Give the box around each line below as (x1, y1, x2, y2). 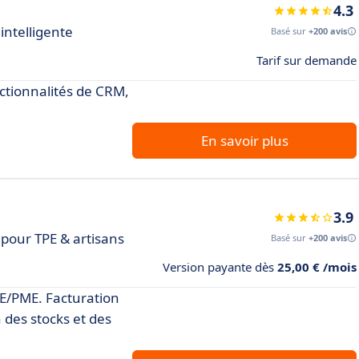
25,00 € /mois (277, 259, 357, 275)
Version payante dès (163, 259, 277, 275)
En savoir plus (200, 131, 288, 150)
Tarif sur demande (256, 52, 357, 68)
